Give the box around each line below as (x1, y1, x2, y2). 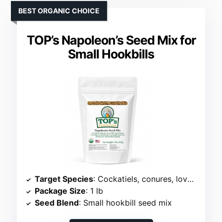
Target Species (35, 174, 94, 184)
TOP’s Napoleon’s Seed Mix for (26, 33, 196, 48)
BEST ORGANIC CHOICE (18, 6, 100, 15)
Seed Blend (35, 198, 79, 208)
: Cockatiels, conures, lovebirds (93, 174, 188, 184)
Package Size (35, 186, 86, 196)
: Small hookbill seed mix (79, 198, 172, 208)
